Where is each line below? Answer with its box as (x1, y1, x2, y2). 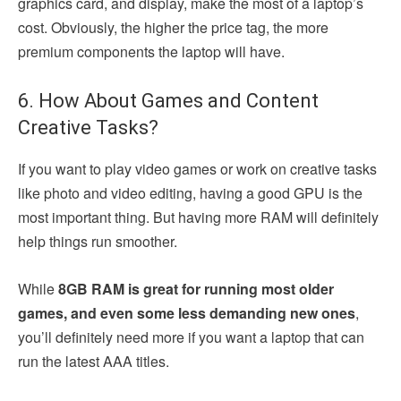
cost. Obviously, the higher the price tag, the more (18, 17, 328, 38)
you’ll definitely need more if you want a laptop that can (18, 327, 364, 348)
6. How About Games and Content (18, 90, 319, 113)
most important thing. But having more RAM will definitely (18, 207, 379, 228)
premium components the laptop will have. (18, 41, 288, 63)
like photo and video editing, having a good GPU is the (18, 183, 363, 204)
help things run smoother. (18, 231, 181, 252)
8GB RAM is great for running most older (58, 278, 334, 300)
